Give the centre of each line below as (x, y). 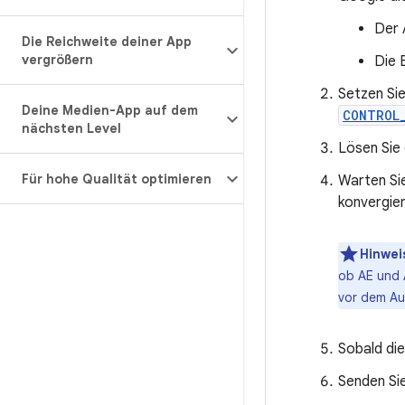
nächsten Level (71, 128)
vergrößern (57, 60)
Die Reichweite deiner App (107, 42)
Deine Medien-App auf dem (110, 110)
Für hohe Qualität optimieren (117, 179)
